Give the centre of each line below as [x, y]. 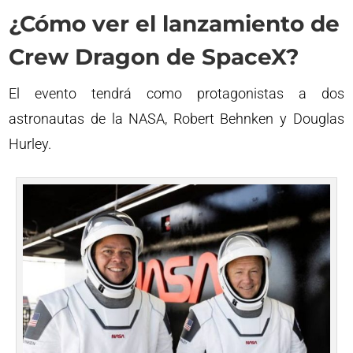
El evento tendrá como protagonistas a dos [176, 93]
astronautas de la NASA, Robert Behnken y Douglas [176, 119]
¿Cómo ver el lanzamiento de [175, 24]
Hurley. [30, 144]
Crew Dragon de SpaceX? [154, 57]
